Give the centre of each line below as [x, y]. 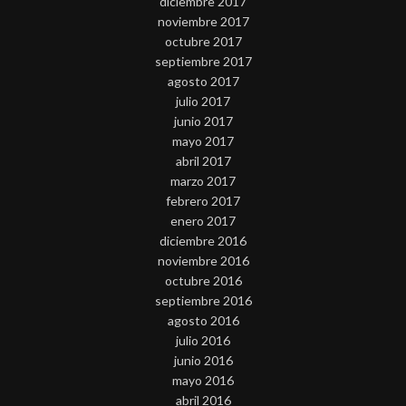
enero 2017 [203, 220]
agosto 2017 [203, 81]
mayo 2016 [203, 380]
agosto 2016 [203, 320]
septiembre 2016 [203, 300]
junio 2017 [203, 121]
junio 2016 [203, 360]
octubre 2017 [203, 41]
